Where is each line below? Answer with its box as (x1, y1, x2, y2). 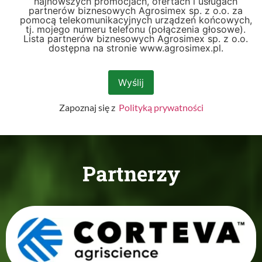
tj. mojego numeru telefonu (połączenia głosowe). (26, 23, 246, 35)
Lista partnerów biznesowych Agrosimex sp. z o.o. (23, 32, 248, 44)
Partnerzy (82, 159, 180, 187)
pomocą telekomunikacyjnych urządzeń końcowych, (19, 13, 252, 26)
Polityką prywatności (116, 101, 204, 113)
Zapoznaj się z (58, 101, 117, 113)
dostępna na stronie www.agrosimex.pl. (48, 42, 223, 54)
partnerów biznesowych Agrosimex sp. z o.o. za (29, 4, 243, 16)
